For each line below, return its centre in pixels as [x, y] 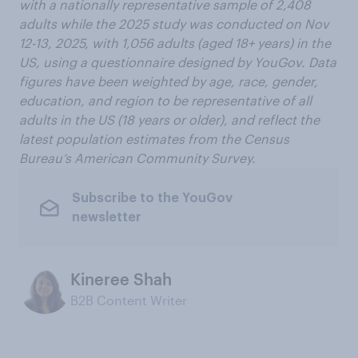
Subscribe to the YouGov [152, 198]
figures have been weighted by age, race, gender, [169, 82]
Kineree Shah [121, 279]
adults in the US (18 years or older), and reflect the [169, 120]
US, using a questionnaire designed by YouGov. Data [178, 62]
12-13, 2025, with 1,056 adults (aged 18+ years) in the [175, 43]
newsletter [106, 217]
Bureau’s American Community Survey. [137, 158]
